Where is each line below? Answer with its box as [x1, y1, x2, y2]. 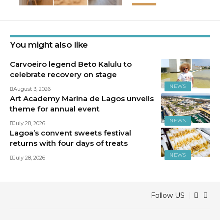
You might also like [10, 40, 88, 50]
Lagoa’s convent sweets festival [10, 128, 131, 138]
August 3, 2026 [13, 85, 51, 93]
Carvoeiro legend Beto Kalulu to [10, 59, 132, 69]
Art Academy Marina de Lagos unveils [10, 94, 154, 104]
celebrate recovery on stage [10, 70, 117, 80]
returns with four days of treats [10, 138, 128, 148]
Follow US [151, 191, 185, 200]
